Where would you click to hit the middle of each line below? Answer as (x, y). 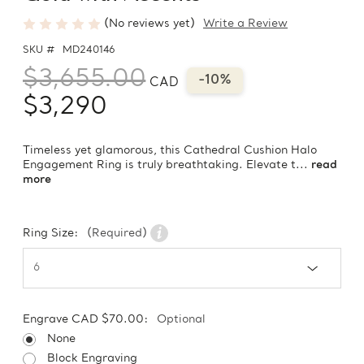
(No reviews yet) (149, 24)
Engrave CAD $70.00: (87, 320)
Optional (181, 320)
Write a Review (245, 24)
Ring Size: (52, 234)
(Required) (117, 234)
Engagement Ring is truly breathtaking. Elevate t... (167, 166)
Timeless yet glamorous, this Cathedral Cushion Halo (170, 151)
